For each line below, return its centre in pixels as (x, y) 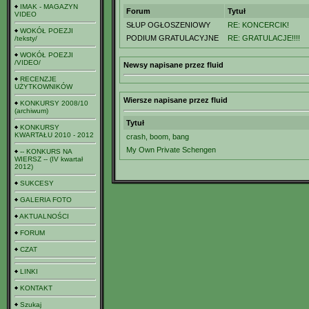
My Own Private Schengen (171, 150)
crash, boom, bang (158, 137)
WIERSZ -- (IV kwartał (49, 159)
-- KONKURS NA (46, 151)
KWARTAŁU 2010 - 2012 (54, 135)
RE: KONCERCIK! (258, 25)
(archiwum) (31, 111)
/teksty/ (26, 38)
